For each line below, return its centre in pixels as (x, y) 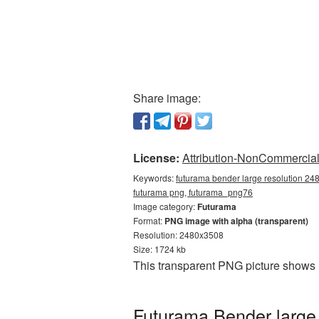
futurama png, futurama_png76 (193, 192)
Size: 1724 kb (159, 249)
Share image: (167, 98)
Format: (149, 220)
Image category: (165, 206)
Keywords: (155, 178)
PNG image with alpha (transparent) (236, 221)
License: (156, 158)
